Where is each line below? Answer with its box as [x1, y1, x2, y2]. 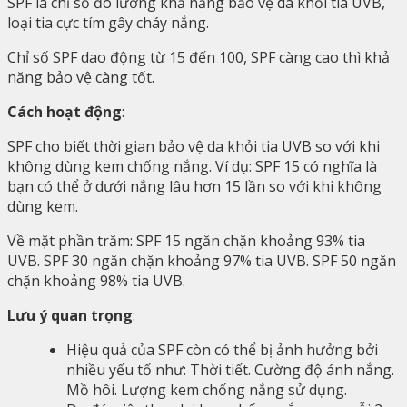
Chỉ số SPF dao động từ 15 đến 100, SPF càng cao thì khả [7, 47, 390, 68]
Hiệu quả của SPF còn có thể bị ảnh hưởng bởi [66, 340, 378, 361]
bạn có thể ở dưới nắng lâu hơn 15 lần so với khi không [7, 176, 382, 197]
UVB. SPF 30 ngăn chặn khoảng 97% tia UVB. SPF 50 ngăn [7, 251, 396, 272]
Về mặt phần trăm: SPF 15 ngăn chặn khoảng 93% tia [7, 231, 365, 252]
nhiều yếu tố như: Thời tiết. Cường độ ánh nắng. [66, 360, 394, 381]
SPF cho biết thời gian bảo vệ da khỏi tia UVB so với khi [7, 136, 380, 157]
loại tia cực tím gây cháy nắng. [7, 13, 209, 34]
